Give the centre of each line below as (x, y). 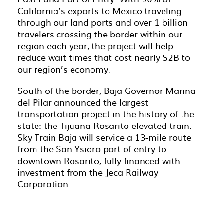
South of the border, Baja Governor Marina (107, 90)
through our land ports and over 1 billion (103, 22)
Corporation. (44, 184)
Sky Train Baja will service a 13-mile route (104, 137)
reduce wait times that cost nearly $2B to (104, 57)
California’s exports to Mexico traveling (100, 10)
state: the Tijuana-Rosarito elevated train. (105, 125)
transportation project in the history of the (106, 114)
